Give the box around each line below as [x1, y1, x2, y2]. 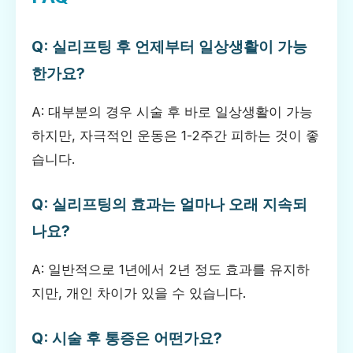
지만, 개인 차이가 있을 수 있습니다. [32, 284, 246, 301]
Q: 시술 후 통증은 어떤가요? [32, 328, 222, 347]
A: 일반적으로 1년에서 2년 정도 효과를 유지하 [32, 261, 310, 277]
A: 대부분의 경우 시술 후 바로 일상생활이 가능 [32, 103, 313, 120]
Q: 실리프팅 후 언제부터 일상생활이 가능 [32, 36, 307, 56]
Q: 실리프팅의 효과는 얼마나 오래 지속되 [32, 194, 307, 214]
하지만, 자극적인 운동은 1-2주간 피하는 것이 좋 [32, 127, 319, 143]
